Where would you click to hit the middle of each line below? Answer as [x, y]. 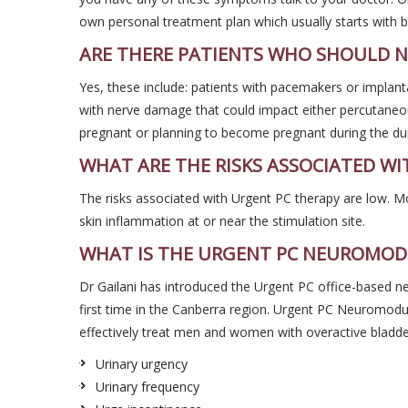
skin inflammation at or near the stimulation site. [222, 221]
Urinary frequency [148, 387]
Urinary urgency [142, 364]
